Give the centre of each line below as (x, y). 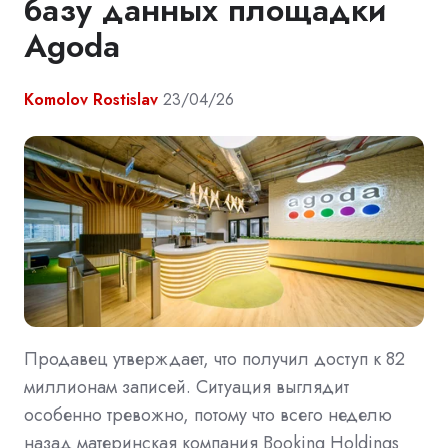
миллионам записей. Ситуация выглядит (186, 386)
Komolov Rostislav (91, 99)
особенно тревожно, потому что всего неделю (208, 414)
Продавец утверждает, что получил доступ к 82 (214, 358)
